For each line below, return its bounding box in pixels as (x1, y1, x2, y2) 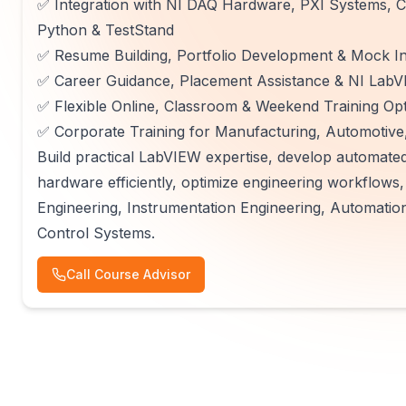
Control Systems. (37, 224, 155, 242)
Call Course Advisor (66, 266, 190, 282)
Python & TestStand (37, 21, 174, 39)
